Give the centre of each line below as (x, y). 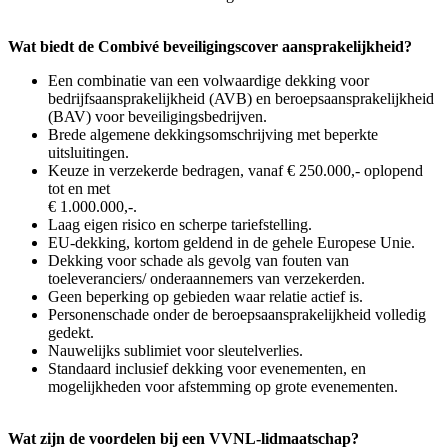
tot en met (79, 188)
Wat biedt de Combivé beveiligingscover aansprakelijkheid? (210, 46)
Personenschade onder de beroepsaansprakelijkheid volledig (237, 314)
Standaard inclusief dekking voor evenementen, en (207, 368)
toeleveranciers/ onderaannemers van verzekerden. (206, 278)
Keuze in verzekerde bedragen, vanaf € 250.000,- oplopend (235, 170)
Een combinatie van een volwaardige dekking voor (208, 80)
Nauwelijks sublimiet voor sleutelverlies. (175, 350)
